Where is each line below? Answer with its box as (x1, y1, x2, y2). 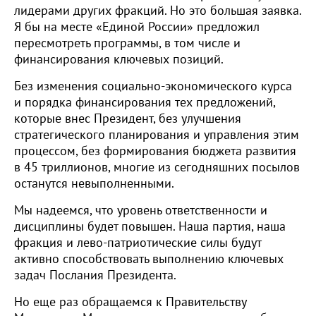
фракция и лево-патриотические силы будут (14, 236, 261, 250)
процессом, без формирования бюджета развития (14, 144, 296, 159)
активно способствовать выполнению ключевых (14, 252, 284, 267)
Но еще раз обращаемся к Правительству (14, 295, 246, 310)
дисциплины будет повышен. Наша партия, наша (14, 219, 286, 234)
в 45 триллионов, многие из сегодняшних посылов (14, 160, 300, 175)
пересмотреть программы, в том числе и (14, 36, 241, 51)
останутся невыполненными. (14, 176, 174, 191)
